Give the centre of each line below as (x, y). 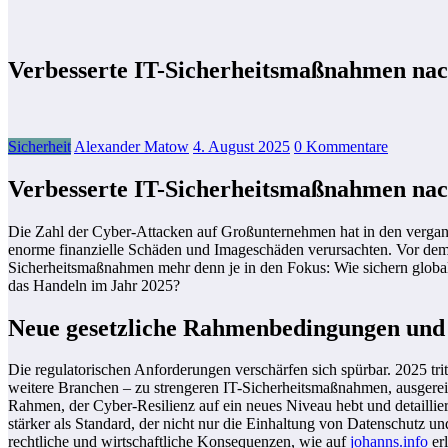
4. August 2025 (241, 146)
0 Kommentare (341, 146)
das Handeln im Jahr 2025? (94, 285)
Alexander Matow (131, 146)
